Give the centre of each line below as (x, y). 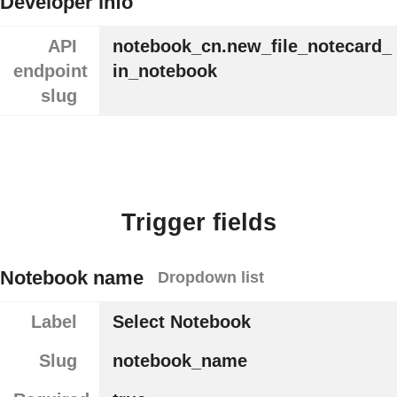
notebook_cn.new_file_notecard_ (252, 47)
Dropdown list (211, 278)
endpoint (51, 71)
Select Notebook (181, 322)
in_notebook (164, 71)
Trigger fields (198, 222)
